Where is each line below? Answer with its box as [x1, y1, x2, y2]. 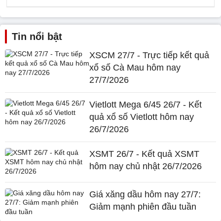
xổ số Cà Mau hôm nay [89, 63, 181, 73]
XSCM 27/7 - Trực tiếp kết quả [89, 50, 210, 60]
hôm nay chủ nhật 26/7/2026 [89, 161, 202, 171]
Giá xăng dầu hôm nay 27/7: [89, 189, 201, 199]
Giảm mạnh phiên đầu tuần [89, 202, 197, 212]
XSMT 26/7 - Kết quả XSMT [89, 149, 200, 159]
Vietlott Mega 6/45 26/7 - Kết [89, 100, 202, 110]
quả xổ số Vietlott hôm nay [89, 112, 194, 122]
